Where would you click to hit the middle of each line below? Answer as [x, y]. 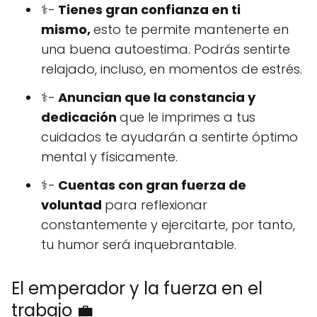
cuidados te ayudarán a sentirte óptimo [169, 137]
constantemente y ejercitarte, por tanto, [168, 225]
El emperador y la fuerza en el [137, 289]
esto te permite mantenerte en [191, 30]
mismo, [67, 30]
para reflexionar [156, 205]
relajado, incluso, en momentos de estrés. [172, 69]
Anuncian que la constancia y [155, 98]
